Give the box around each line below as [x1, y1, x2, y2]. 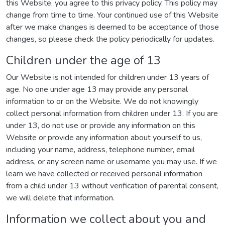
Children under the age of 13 [6, 52, 161, 68]
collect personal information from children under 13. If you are [6, 108, 218, 119]
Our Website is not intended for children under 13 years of [6, 72, 209, 83]
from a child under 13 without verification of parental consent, [6, 180, 218, 191]
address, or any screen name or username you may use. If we [6, 156, 217, 167]
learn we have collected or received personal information [6, 168, 202, 179]
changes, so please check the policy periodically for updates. [6, 34, 214, 45]
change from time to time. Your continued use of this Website [6, 10, 218, 21]
